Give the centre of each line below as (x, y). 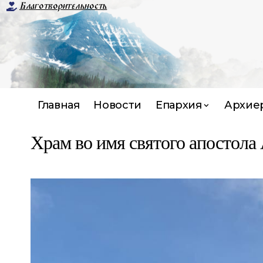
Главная (59, 105)
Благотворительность (63, 6)
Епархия (178, 105)
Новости (117, 105)
